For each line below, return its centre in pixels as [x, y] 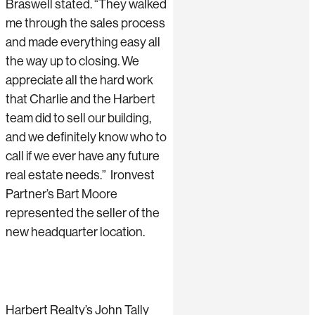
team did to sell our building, [78, 118]
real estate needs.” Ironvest [80, 175]
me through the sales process [85, 23]
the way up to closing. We [72, 61]
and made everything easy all [83, 42]
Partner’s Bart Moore [62, 194]
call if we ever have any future [83, 156]
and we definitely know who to [86, 137]
